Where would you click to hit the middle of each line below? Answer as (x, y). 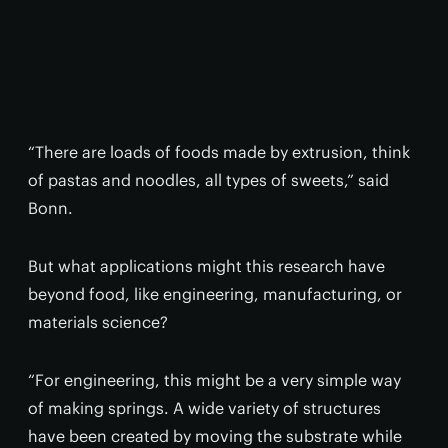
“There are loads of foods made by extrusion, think (219, 152)
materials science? (98, 322)
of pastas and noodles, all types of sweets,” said (208, 180)
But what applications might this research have (206, 266)
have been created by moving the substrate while (215, 436)
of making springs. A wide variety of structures (204, 408)
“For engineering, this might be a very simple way (214, 380)
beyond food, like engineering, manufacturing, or (215, 294)
